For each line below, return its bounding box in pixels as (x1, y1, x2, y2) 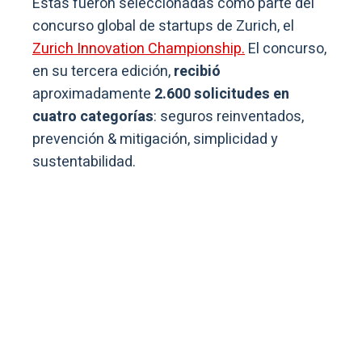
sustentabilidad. (32, 151, 136, 174)
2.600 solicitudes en (154, 83, 289, 106)
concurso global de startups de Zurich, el (32, 15, 294, 38)
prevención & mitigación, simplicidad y (32, 128, 278, 151)
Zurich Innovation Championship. (32, 38, 245, 61)
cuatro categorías (32, 106, 154, 128)
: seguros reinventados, (154, 106, 304, 128)
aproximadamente (32, 83, 154, 106)
